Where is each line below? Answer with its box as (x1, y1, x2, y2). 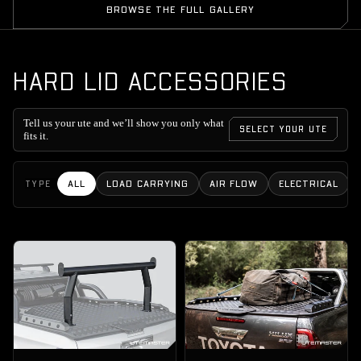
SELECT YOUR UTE (239, 123, 327, 135)
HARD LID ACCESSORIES (13, 64, 288, 96)
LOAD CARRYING (106, 177, 189, 190)
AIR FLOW (209, 177, 259, 190)
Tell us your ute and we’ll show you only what (23, 116, 224, 129)
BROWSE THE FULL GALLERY (106, 2, 255, 15)
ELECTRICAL (279, 177, 338, 190)
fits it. (23, 129, 48, 142)
